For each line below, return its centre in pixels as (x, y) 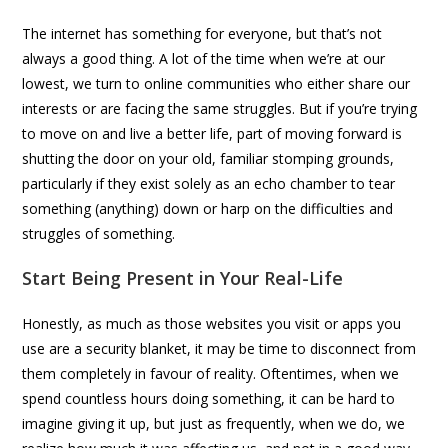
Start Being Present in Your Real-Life (183, 277)
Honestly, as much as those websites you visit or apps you (212, 323)
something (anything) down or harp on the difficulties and (208, 208)
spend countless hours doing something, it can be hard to (209, 398)
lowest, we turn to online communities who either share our (216, 83)
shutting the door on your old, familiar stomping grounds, (208, 158)
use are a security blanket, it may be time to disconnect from (219, 348)
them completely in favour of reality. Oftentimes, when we (211, 373)
